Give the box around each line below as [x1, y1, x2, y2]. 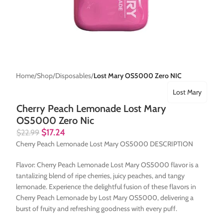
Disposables [55, 71, 92, 81]
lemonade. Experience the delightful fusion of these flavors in [16, 182, 197, 192]
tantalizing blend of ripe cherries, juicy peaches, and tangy [16, 171, 185, 181]
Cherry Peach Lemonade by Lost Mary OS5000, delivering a [16, 193, 194, 203]
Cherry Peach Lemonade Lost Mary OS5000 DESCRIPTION [16, 139, 194, 149]
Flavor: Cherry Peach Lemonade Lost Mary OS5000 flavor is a [16, 160, 199, 170]
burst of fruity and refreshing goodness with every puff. [16, 204, 178, 214]
